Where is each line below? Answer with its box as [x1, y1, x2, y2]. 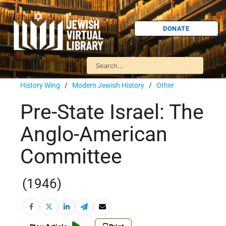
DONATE [163, 24, 190, 32]
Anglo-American [20, 122, 167, 147]
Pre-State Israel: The [20, 100, 204, 125]
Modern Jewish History [72, 81, 144, 89]
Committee [20, 144, 122, 169]
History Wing [20, 81, 60, 89]
